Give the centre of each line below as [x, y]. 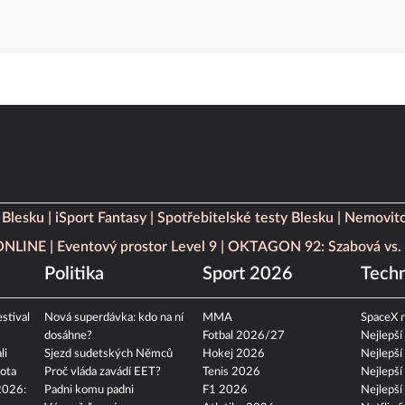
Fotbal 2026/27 [243, 336]
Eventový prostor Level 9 [137, 247]
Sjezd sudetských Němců [109, 354]
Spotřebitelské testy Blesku [245, 218]
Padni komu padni [89, 391]
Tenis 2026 [231, 372]
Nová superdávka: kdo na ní [114, 318]
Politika [75, 274]
